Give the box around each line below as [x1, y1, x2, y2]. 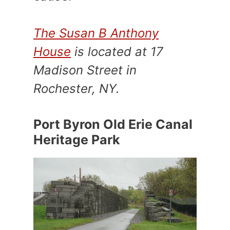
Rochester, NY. [33, 81, 120, 96]
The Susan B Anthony [33, 25, 159, 41]
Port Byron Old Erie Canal [33, 116, 193, 132]
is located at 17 [71, 44, 163, 59]
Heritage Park [33, 131, 120, 147]
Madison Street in [33, 62, 137, 78]
